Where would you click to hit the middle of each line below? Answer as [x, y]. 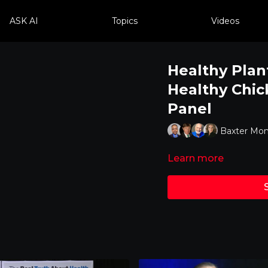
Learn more [195, 158]
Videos [225, 21]
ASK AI [24, 21]
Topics [124, 21]
